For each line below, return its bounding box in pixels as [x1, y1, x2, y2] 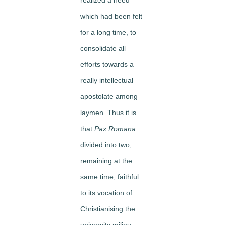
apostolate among [80, 92, 138, 100]
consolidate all [80, 44, 126, 52]
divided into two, [80, 140, 132, 149]
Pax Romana [94, 124, 136, 133]
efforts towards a [80, 60, 134, 68]
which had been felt [80, 12, 142, 20]
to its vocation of [80, 188, 132, 197]
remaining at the [80, 156, 132, 165]
